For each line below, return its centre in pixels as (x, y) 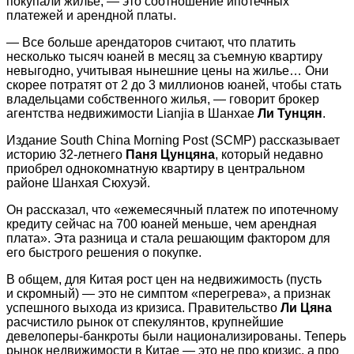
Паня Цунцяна (170, 154)
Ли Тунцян (290, 113)
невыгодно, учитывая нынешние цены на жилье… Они (168, 70)
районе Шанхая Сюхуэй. (78, 183)
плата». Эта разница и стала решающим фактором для (168, 238)
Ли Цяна (306, 307)
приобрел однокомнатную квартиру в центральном (156, 168)
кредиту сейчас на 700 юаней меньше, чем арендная (162, 224)
